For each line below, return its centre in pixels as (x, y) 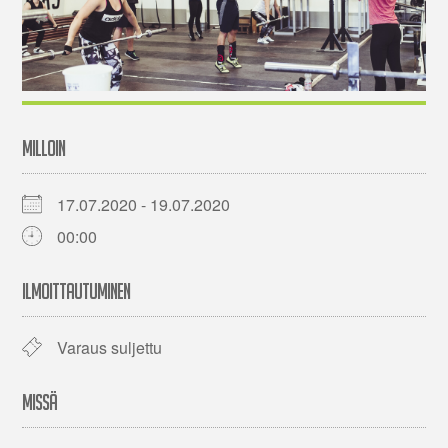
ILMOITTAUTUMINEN (76, 292)
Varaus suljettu (110, 348)
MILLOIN (44, 149)
